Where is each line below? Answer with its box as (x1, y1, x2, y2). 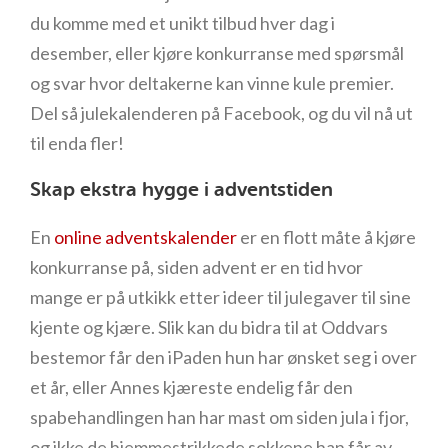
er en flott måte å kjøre (237, 226, 416, 248)
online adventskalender (54, 226, 237, 248)
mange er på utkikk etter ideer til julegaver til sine (30, 286, 411, 308)
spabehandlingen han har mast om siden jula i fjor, (30, 406, 409, 428)
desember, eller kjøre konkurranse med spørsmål (30, 42, 404, 64)
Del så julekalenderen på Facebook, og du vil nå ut (30, 102, 413, 124)
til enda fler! (30, 132, 124, 154)
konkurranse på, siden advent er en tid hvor (30, 256, 363, 278)
